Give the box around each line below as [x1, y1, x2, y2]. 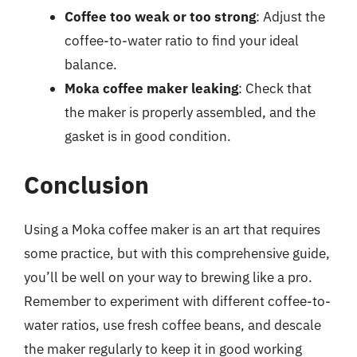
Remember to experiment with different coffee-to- [24, 292, 331, 310]
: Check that [238, 79, 312, 97]
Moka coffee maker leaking [65, 79, 238, 97]
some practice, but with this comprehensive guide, [24, 245, 330, 262]
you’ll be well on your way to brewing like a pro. [24, 269, 312, 286]
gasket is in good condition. [65, 127, 231, 145]
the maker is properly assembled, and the [65, 103, 316, 121]
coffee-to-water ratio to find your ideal [65, 31, 299, 49]
